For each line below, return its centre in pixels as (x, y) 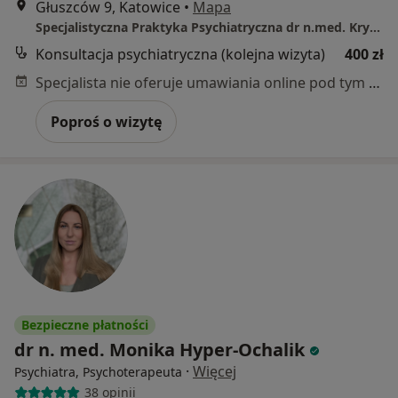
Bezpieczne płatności (85, 324)
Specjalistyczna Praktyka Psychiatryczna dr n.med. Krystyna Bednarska (375, 27)
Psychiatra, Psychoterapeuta (98, 371)
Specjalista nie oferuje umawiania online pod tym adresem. (374, 82)
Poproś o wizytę (106, 121)
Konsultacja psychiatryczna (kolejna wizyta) (180, 54)
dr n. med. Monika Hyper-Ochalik (159, 349)
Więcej (215, 371)
